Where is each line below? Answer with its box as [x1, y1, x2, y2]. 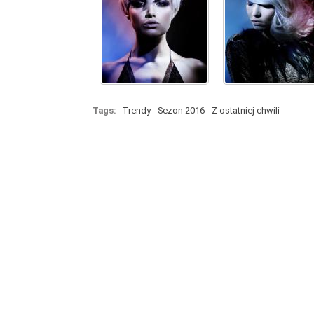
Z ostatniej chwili [212, 105, 280, 116]
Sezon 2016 [158, 105, 205, 116]
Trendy [122, 105, 151, 116]
